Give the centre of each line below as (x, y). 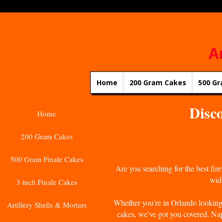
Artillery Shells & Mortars (47, 205)
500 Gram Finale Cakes (47, 159)
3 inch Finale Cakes (47, 182)
